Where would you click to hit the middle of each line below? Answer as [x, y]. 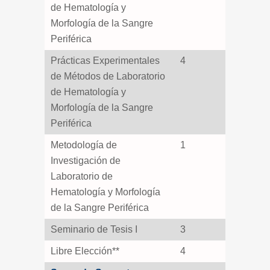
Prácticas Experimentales [105, 61]
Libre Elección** [85, 251]
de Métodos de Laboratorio [108, 76]
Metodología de [84, 145]
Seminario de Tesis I [94, 229]
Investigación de [86, 161]
